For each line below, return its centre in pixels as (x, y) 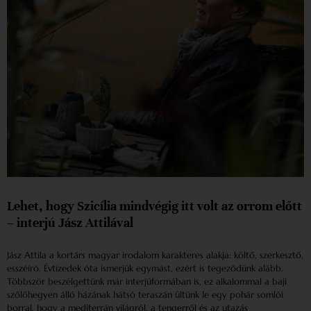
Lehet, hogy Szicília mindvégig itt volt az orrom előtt (154, 206)
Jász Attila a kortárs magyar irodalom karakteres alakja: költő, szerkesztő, (155, 255)
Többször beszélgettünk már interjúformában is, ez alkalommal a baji (147, 282)
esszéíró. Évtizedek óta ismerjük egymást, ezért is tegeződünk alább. (145, 269)
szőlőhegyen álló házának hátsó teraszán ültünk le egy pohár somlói (145, 295)
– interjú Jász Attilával (70, 223)
